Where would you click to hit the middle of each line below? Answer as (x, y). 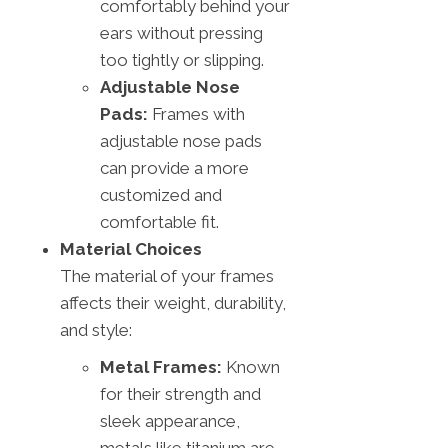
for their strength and (180, 393)
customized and (161, 194)
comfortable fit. (159, 221)
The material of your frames (167, 275)
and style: (96, 329)
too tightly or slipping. (182, 59)
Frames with (196, 113)
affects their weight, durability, (173, 302)
